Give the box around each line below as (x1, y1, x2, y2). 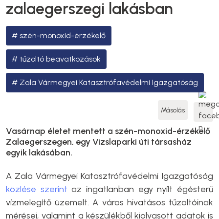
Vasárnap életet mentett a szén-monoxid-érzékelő (6, 126, 210, 136)
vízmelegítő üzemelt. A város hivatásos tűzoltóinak (6, 197, 213, 208)
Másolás (161, 106, 185, 114)
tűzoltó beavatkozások (20, 54, 101, 64)
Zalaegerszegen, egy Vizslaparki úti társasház (6, 136, 192, 147)
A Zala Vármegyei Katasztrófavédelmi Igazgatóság (6, 171, 213, 181)
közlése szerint (6, 184, 67, 195)
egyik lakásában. (6, 147, 72, 158)
